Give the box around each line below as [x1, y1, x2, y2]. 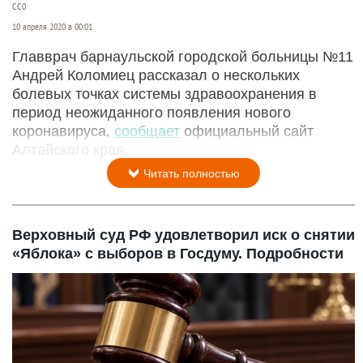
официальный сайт [180, 122, 314, 139]
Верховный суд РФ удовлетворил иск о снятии [12, 226, 355, 243]
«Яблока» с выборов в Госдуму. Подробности [12, 245, 344, 262]
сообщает [114, 122, 180, 139]
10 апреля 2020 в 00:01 [12, 20, 92, 32]
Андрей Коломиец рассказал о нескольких [12, 66, 300, 83]
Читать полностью [140, 166, 240, 180]
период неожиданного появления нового [12, 104, 291, 121]
